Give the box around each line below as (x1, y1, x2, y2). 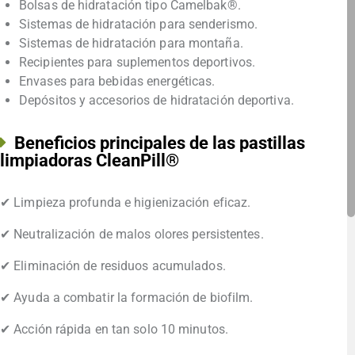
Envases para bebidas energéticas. (19, 74, 216, 90)
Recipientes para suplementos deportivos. (19, 55, 255, 71)
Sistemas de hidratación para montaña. (19, 36, 243, 52)
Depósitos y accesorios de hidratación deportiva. (19, 93, 294, 109)
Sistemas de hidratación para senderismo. (19, 17, 258, 32)
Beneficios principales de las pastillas (14, 133, 305, 154)
